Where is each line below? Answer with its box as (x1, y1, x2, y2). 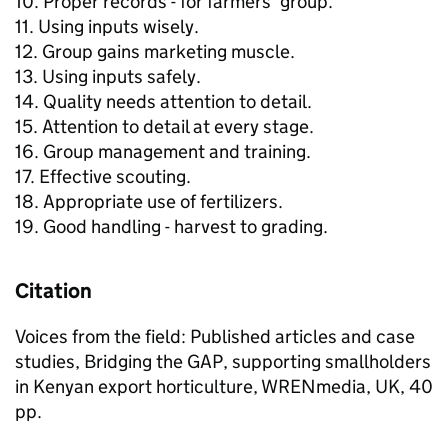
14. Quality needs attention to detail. (15, 90, 312, 113)
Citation (15, 278, 92, 304)
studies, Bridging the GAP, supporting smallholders (15, 350, 431, 373)
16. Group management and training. (15, 140, 311, 163)
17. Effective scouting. (15, 165, 191, 188)
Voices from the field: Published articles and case (15, 325, 415, 348)
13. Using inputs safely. (15, 65, 201, 88)
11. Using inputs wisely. (15, 15, 199, 38)
